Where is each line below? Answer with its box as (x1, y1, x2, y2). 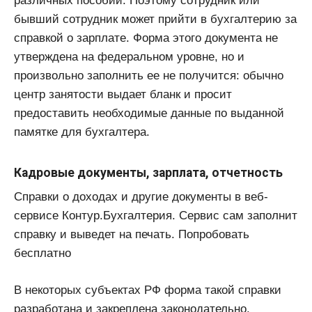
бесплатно (14, 247, 71, 260)
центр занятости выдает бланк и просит (14, 88, 232, 102)
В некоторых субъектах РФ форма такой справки (14, 283, 281, 297)
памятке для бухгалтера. (14, 125, 150, 139)
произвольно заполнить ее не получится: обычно (14, 69, 283, 83)
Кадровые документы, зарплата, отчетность (14, 165, 283, 180)
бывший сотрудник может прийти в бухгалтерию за (14, 13, 297, 26)
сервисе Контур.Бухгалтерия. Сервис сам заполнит (14, 209, 297, 223)
